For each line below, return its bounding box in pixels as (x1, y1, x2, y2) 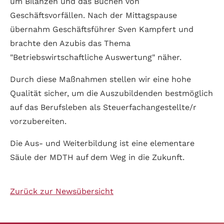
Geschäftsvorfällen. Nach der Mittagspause (10, 10, 177, 20)
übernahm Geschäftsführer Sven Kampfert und (10, 24, 193, 34)
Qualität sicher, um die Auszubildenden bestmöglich (10, 88, 213, 98)
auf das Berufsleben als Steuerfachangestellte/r (10, 102, 196, 112)
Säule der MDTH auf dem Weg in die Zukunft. (10, 152, 184, 162)
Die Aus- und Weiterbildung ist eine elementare (10, 138, 194, 148)
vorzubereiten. (10, 116, 66, 126)
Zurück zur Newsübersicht (10, 186, 113, 196)
